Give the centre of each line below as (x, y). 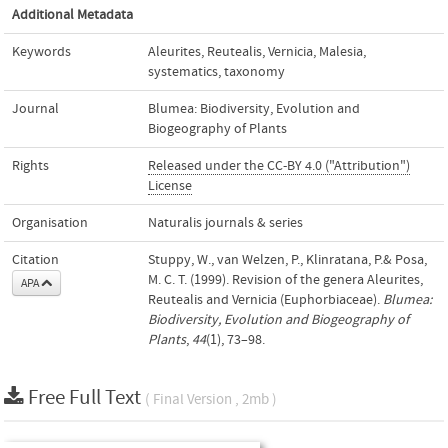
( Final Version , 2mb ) (211, 399)
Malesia (341, 52)
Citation (35, 260)
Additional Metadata (72, 15)
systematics (183, 72)
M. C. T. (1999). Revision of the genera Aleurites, (285, 280)
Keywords (41, 52)
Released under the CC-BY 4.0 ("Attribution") (279, 166)
